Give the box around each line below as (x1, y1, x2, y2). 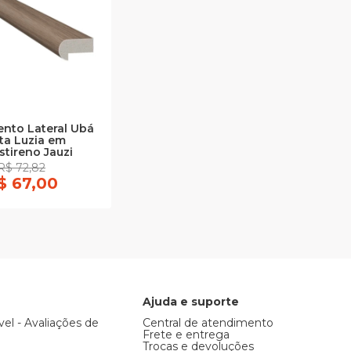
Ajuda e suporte (142, 295, 239, 309)
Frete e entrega (142, 327, 230, 342)
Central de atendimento (142, 316, 273, 331)
